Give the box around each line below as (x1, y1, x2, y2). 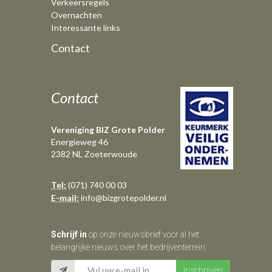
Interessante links (51, 22, 120, 33)
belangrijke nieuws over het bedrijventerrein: (51, 242, 207, 252)
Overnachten (51, 9, 102, 20)
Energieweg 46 (51, 136, 108, 147)
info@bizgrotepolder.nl (79, 192, 166, 203)
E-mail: (51, 192, 79, 203)
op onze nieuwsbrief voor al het (87, 229, 199, 239)
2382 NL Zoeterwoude (51, 148, 137, 159)
